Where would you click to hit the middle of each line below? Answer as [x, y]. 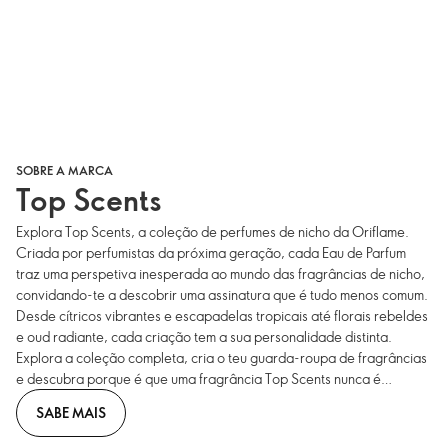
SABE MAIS [71, 413]
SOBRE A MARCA [64, 170]
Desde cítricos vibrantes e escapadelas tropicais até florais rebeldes [222, 316]
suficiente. [46, 400]
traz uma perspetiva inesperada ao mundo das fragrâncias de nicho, [220, 274]
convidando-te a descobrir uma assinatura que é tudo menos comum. [222, 295]
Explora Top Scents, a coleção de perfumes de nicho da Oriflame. [212, 232]
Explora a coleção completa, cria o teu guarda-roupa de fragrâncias [221, 358]
